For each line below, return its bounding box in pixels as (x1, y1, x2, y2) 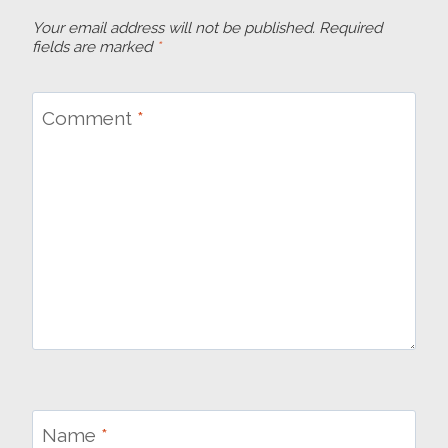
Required (319, 19, 382, 38)
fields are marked (32, 38, 156, 57)
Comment (41, 106, 137, 129)
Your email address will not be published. (32, 19, 315, 38)
